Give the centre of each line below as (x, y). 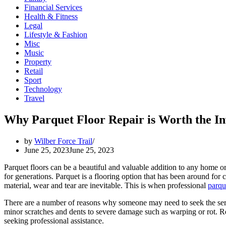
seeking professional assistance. (54, 220)
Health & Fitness (51, 16)
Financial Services (53, 7)
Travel (34, 98)
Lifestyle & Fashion (56, 35)
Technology (43, 89)
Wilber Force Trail (63, 141)
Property (38, 62)
